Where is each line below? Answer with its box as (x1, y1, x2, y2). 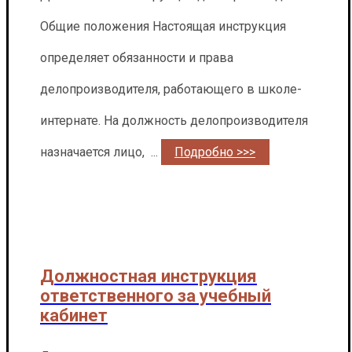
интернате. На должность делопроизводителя (40, 112, 311, 128)
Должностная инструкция (40, 266, 257, 286)
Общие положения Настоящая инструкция (40, 18, 286, 34)
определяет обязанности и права (40, 49, 233, 65)
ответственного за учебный (40, 285, 271, 306)
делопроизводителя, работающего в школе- (40, 81, 302, 97)
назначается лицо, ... (40, 144, 161, 159)
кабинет (40, 305, 108, 325)
